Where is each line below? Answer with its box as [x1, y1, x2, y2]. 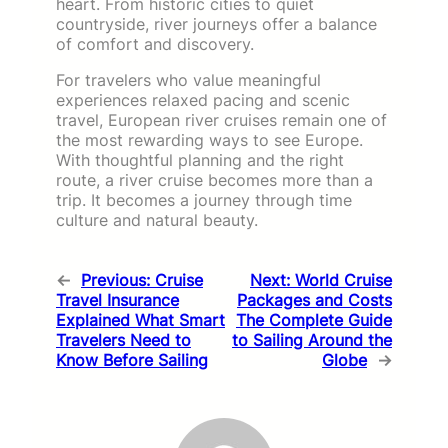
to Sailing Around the [232, 329, 392, 350]
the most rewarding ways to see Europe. [56, 129, 363, 150]
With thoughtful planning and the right [56, 149, 344, 170]
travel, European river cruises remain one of [56, 109, 387, 130]
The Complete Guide [236, 309, 392, 330]
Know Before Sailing [56, 349, 208, 370]
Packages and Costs [237, 289, 392, 310]
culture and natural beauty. [56, 209, 258, 230]
